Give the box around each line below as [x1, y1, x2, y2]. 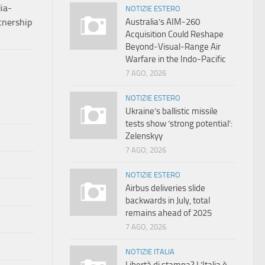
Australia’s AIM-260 [125, 17, 200, 27]
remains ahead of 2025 [125, 208, 212, 218]
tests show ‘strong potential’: [125, 118, 232, 129]
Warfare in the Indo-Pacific [125, 54, 226, 64]
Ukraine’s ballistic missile [125, 106, 218, 117]
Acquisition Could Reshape [125, 29, 224, 40]
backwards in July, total [125, 195, 210, 206]
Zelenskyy [125, 131, 163, 141]
